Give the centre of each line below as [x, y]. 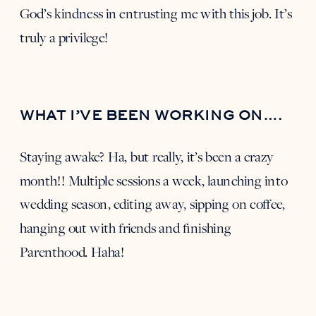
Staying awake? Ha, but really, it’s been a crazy [147, 157]
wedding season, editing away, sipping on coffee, [153, 205]
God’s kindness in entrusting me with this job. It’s [156, 14]
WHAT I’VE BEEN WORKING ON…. [151, 115]
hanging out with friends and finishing [126, 228]
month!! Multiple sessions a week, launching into [154, 181]
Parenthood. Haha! [72, 252]
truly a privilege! [65, 38]
